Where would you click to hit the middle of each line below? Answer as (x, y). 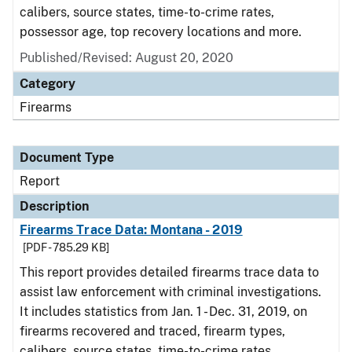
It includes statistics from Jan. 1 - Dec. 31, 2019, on (163, 312)
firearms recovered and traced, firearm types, (152, 331)
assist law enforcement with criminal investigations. (170, 292)
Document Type (67, 158)
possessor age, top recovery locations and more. (161, 32)
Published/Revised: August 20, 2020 (126, 58)
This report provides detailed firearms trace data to (169, 272)
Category (48, 84)
